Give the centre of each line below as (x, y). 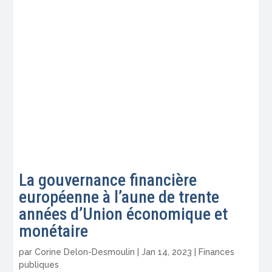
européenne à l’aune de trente (119, 197)
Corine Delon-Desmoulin (85, 252)
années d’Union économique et (124, 214)
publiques (39, 264)
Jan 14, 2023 (167, 252)
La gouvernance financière (108, 180)
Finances (217, 252)
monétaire (54, 231)
